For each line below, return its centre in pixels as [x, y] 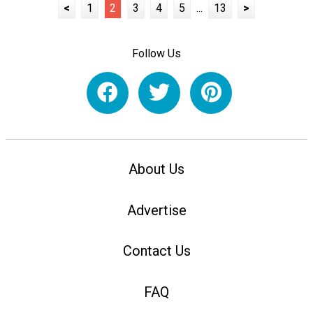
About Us [156, 169]
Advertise [156, 210]
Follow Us [156, 53]
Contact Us [156, 251]
